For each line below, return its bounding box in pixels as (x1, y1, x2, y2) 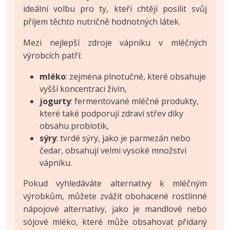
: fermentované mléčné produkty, (71, 95, 199, 107)
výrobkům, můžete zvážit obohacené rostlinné (23, 190, 207, 202)
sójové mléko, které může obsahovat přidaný (23, 216, 207, 227)
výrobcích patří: (23, 49, 82, 61)
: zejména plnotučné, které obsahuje (66, 70, 206, 82)
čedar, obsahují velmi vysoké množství (40, 144, 186, 156)
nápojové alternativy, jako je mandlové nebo (23, 203, 207, 215)
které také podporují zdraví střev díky (40, 107, 183, 119)
